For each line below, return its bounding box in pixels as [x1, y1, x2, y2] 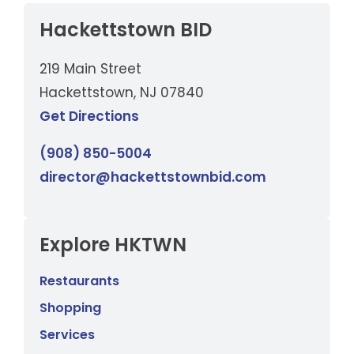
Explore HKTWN [40, 231, 186, 258]
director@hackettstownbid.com [40, 167, 266, 186]
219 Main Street [40, 58, 141, 78]
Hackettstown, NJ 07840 [40, 82, 204, 102]
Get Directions [40, 106, 139, 126]
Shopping [40, 298, 101, 317]
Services [40, 325, 95, 344]
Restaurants [40, 271, 119, 290]
